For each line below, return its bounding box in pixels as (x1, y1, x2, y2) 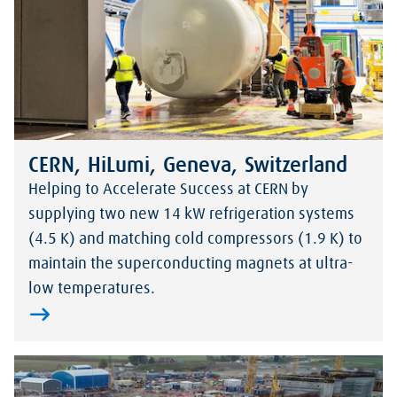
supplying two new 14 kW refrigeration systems (28, 206, 354, 223)
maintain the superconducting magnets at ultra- (28, 256, 353, 273)
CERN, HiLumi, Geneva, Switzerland (28, 155, 347, 177)
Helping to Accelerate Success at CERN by (28, 182, 308, 198)
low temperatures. (28, 281, 155, 298)
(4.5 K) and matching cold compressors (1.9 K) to (28, 231, 362, 248)
